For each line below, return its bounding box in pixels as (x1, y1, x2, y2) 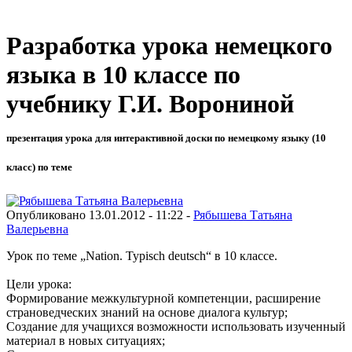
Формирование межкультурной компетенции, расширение (6, 291, 321, 305)
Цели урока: (6, 277, 71, 291)
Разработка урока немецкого (6, 31, 332, 60)
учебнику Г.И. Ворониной (6, 90, 294, 119)
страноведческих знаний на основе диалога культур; (6, 305, 288, 319)
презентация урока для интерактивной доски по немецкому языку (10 (6, 132, 326, 145)
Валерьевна (6, 222, 68, 236)
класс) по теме (6, 161, 72, 174)
